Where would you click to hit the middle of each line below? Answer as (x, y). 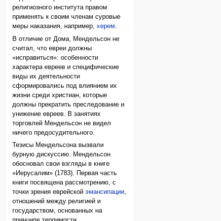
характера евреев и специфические (66, 67)
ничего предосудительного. (54, 132)
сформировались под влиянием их (65, 86)
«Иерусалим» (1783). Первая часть (65, 173)
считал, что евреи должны (52, 48)
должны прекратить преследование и (69, 104)
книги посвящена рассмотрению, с (64, 183)
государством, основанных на (57, 211)
